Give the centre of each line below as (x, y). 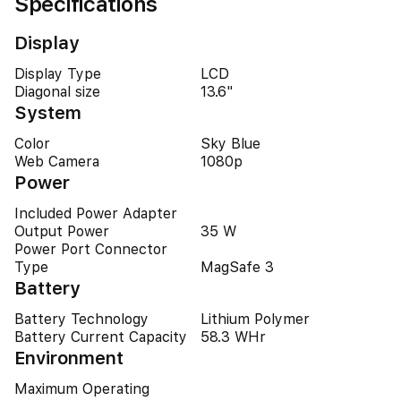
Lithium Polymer (255, 319)
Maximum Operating (82, 389)
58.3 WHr (233, 337)
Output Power (62, 231)
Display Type (58, 74)
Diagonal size (57, 92)
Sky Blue (230, 144)
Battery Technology (81, 319)
